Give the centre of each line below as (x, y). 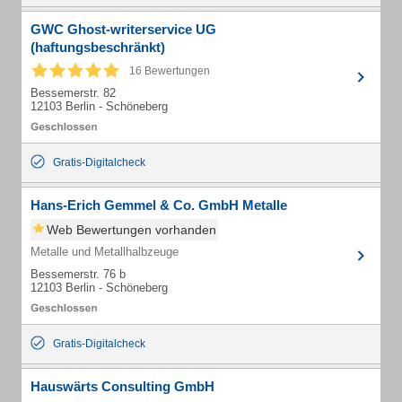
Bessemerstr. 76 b (78, 274)
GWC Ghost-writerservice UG (123, 29)
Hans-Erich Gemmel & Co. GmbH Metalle (159, 205)
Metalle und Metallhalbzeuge (105, 252)
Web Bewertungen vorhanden (131, 230)
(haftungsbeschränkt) (98, 47)
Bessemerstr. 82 (73, 93)
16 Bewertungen (170, 71)
